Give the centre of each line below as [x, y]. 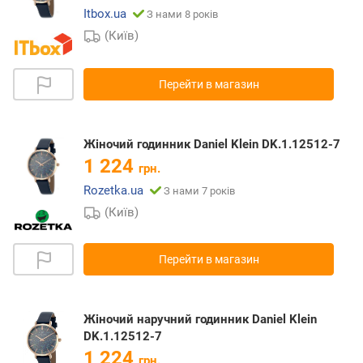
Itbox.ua [105, 14]
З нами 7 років [199, 191]
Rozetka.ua [113, 191]
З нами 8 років [182, 15]
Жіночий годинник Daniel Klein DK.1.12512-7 [212, 145]
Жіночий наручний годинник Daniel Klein [200, 319]
